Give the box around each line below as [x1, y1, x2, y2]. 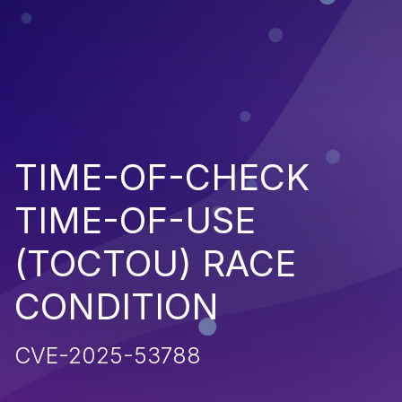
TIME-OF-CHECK [14, 154, 310, 199]
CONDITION [14, 284, 219, 328]
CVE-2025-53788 [14, 341, 201, 369]
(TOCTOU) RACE [14, 240, 296, 285]
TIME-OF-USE [14, 197, 256, 242]
